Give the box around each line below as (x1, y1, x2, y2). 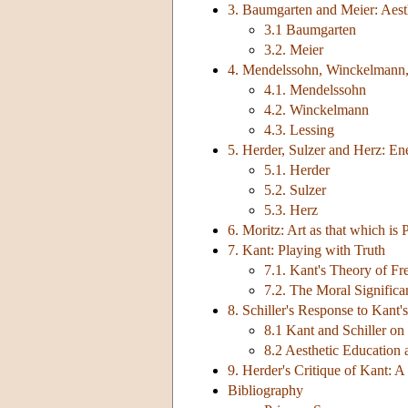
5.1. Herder (264, 162, 330, 178)
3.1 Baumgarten (264, 22, 356, 38)
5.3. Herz (264, 202, 318, 219)
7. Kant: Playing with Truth (228, 242, 385, 259)
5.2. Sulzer (264, 182, 326, 199)
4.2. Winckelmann (264, 102, 369, 118)
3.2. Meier (264, 42, 323, 58)
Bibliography (228, 382, 303, 399)
